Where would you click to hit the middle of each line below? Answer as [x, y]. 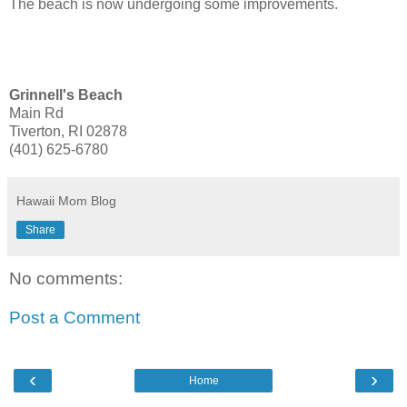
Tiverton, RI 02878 [68, 131]
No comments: [66, 278]
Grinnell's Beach [66, 94]
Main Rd [36, 113]
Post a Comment [74, 318]
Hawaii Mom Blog [66, 200]
